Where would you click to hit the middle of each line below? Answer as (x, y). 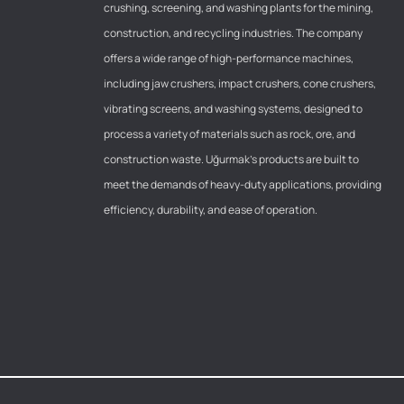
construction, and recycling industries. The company (233, 32)
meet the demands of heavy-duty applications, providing (242, 184)
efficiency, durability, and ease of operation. (210, 209)
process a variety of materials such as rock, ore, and (229, 133)
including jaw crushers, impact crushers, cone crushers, (239, 83)
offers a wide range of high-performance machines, (228, 58)
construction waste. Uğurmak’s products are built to (231, 159)
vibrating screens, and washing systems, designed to (233, 108)
